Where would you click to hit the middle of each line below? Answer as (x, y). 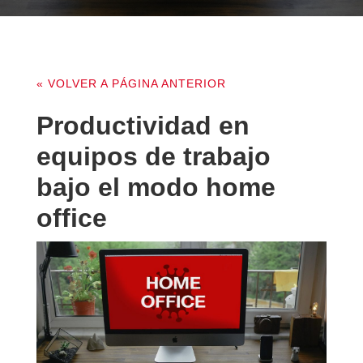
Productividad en (143, 126)
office (71, 218)
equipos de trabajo (153, 156)
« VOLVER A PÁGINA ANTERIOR (131, 83)
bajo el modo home (156, 187)
